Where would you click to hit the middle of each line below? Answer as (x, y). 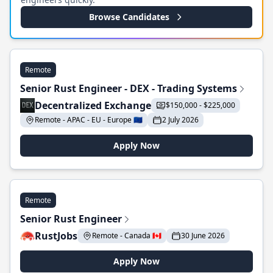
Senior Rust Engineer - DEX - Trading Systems (129, 88)
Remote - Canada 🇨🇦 (127, 236)
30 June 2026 (203, 236)
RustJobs (56, 236)
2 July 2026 (180, 120)
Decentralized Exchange (93, 105)
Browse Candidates (129, 17)
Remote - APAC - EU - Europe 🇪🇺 (89, 120)
